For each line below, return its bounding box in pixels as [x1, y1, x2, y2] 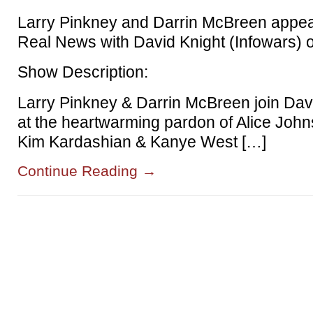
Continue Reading [17, 162, 142, 179]
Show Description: [17, 63, 148, 82]
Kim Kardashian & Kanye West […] [17, 132, 266, 151]
